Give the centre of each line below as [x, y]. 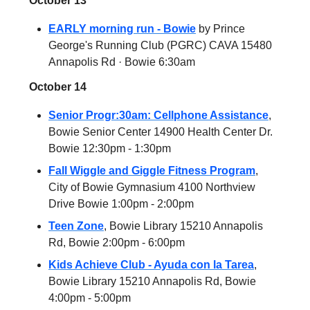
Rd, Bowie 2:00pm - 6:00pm [117, 242]
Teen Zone [76, 226]
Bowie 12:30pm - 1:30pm [110, 148]
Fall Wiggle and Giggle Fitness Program [152, 170]
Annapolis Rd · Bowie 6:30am [122, 62]
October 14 [58, 86]
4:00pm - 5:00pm [90, 298]
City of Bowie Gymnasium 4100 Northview [152, 187]
